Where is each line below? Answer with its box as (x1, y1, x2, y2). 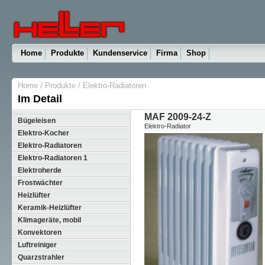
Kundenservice (92, 49, 147, 57)
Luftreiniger (17, 241, 57, 249)
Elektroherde (17, 166, 62, 174)
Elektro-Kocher (17, 129, 69, 137)
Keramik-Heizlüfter (17, 203, 82, 212)
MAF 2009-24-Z (144, 112, 211, 122)
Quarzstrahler (17, 253, 64, 261)
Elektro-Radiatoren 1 (17, 154, 88, 162)
